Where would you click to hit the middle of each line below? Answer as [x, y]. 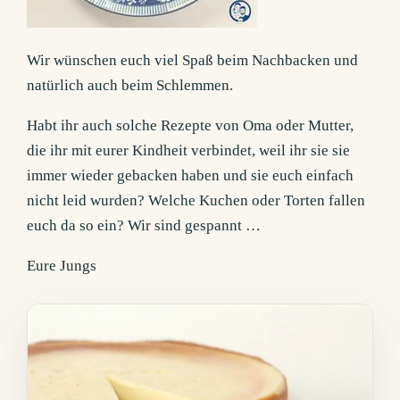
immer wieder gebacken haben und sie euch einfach [191, 176]
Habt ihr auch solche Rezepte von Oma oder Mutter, [191, 126]
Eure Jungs [62, 266]
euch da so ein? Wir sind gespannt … [144, 226]
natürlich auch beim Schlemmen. [130, 86]
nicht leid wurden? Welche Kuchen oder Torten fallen [196, 201]
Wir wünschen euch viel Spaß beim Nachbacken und [193, 61]
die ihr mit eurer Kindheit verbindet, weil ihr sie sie [189, 151]
